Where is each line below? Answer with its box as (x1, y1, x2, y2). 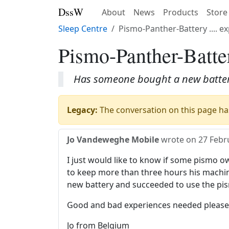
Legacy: (67, 104, 98, 116)
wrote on (159, 134, 198, 145)
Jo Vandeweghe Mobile (67, 134, 159, 145)
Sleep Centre (58, 23, 107, 34)
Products (163, 7, 198, 18)
